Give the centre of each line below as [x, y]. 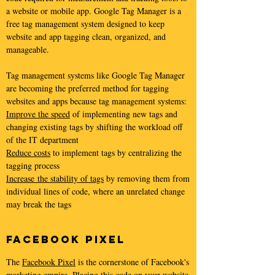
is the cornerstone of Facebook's [132, 262]
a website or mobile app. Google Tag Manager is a [94, 11]
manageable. [28, 49]
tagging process [33, 165]
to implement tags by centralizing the [116, 153]
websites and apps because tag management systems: [96, 101]
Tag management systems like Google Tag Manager [95, 75]
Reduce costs [28, 153]
